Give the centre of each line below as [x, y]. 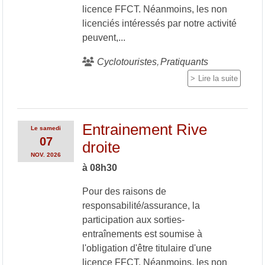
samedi [51, 128]
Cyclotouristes [127, 62]
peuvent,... [104, 37]
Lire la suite [218, 78]
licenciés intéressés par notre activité [159, 23]
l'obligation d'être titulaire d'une [147, 248]
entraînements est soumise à [142, 234]
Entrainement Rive [144, 129]
